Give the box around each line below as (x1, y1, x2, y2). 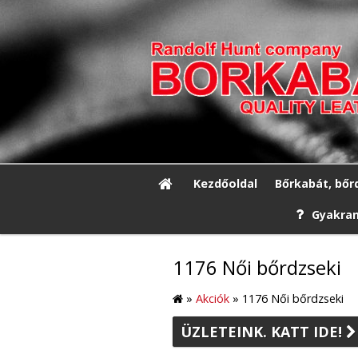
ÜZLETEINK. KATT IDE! (181, 321, 346, 341)
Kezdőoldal (193, 175, 257, 191)
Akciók (196, 291, 229, 307)
